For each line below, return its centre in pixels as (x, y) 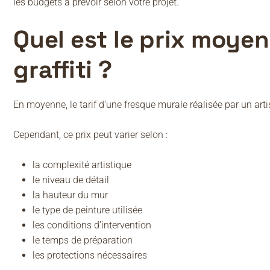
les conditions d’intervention (92, 225)
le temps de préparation (83, 240)
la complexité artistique (82, 165)
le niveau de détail (71, 180)
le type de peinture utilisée (87, 210)
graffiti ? (63, 70)
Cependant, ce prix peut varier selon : (90, 135)
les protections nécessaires (90, 256)
